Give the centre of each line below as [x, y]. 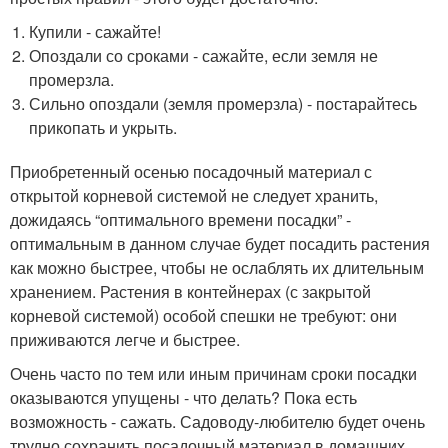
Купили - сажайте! [95, 31]
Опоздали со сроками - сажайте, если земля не [204, 55]
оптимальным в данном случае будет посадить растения [220, 243]
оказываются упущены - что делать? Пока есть [183, 397]
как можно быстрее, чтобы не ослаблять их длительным [217, 267]
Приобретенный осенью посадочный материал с [191, 171]
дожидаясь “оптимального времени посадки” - [180, 219]
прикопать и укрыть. [103, 127]
